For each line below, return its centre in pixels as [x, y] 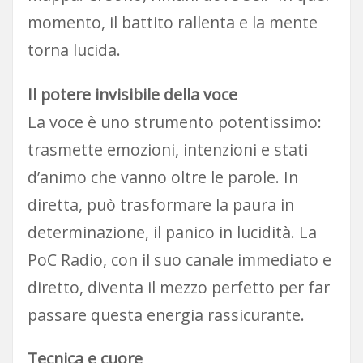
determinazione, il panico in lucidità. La [172, 232]
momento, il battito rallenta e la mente [172, 23]
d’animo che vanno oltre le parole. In [162, 177]
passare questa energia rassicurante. [166, 314]
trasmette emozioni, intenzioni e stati [167, 149]
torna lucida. [74, 50]
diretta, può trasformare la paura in [160, 204]
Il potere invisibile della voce [132, 94]
